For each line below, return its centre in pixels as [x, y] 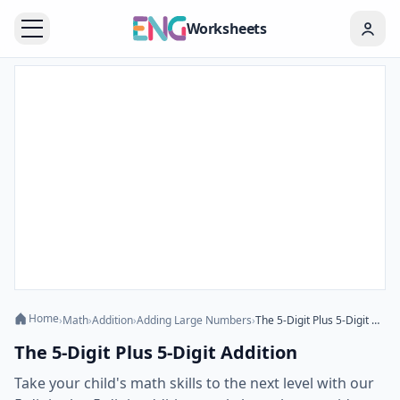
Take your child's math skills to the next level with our [194, 383]
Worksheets [226, 29]
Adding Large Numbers [194, 320]
